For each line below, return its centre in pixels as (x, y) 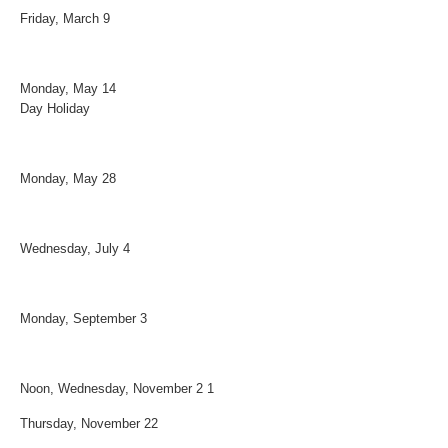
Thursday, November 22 (89, 423)
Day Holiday (55, 108)
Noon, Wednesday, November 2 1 (117, 388)
